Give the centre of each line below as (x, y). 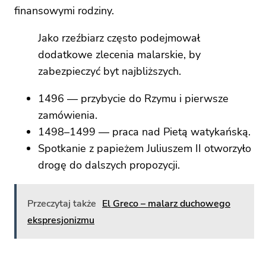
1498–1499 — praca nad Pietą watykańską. (144, 132)
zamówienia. (68, 115)
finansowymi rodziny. (64, 10)
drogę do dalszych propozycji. (109, 165)
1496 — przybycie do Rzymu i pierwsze (133, 98)
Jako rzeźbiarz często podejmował (119, 38)
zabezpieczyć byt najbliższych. (110, 71)
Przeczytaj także (62, 203)
